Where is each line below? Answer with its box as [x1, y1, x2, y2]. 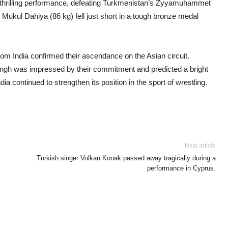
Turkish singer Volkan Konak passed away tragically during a [37, 154, 216, 162]
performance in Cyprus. [147, 164, 216, 172]
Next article [185, 142, 216, 149]
